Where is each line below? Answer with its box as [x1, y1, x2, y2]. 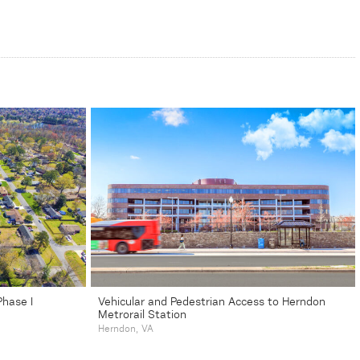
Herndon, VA [98, 325, 153, 335]
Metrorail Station [98, 309, 186, 321]
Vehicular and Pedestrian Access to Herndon [98, 297, 325, 309]
